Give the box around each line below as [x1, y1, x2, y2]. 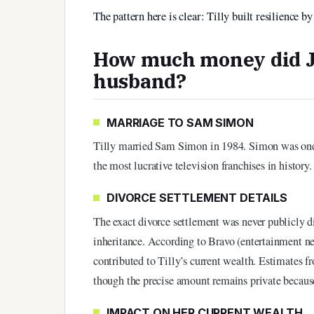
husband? [93, 67, 186, 94]
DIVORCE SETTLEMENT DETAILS [107, 191, 287, 205]
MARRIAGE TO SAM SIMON [107, 115, 254, 130]
